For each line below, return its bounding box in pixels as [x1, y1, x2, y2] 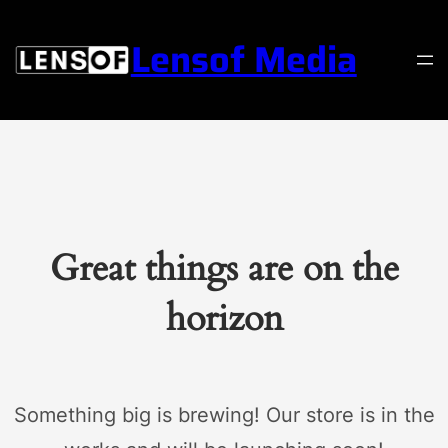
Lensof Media [130, 30, 357, 88]
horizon [165, 293, 283, 343]
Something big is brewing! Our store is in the [13, 402, 435, 427]
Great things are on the [49, 243, 399, 293]
